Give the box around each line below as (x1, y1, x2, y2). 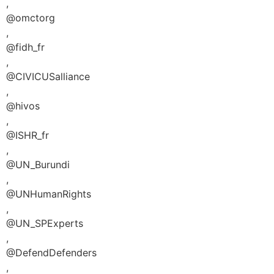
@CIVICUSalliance (6, 70, 90, 83)
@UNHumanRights (6, 188, 91, 201)
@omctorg (6, 12, 55, 24)
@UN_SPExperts (6, 217, 83, 230)
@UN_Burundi (6, 158, 70, 171)
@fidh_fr (6, 41, 45, 54)
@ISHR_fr (6, 129, 49, 142)
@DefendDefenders (6, 246, 97, 259)
